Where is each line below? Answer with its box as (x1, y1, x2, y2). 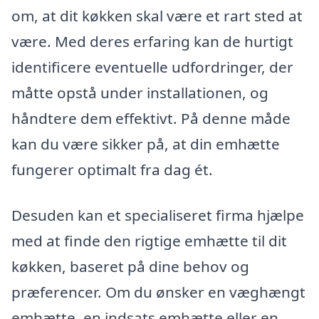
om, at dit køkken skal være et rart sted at (11, 6, 303, 26)
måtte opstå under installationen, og (11, 83, 268, 103)
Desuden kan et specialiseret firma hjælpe (11, 204, 304, 225)
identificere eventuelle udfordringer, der (11, 57, 293, 78)
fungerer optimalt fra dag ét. (11, 159, 213, 180)
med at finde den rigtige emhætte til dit (11, 230, 287, 251)
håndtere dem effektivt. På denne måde (11, 108, 291, 129)
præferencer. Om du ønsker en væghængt (11, 281, 305, 302)
